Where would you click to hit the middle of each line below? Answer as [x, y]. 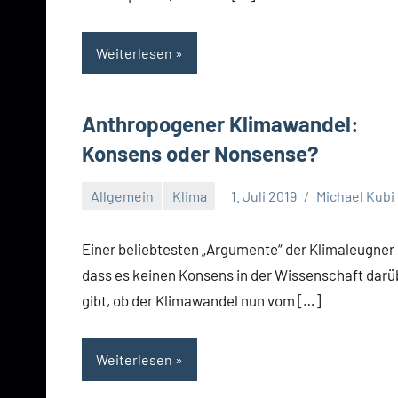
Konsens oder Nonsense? [200, 154]
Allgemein [122, 195]
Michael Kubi [356, 195]
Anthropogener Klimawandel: [220, 124]
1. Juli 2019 [264, 195]
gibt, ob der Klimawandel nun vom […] [201, 301]
